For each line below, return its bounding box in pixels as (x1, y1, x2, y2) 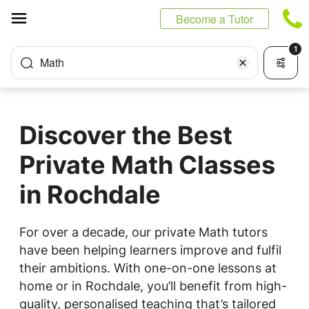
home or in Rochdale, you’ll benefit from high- (19, 279, 287, 293)
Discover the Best (19, 120, 232, 150)
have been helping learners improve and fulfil (19, 243, 281, 257)
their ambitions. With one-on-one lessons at (19, 261, 277, 275)
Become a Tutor (176, 11, 253, 27)
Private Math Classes (19, 150, 275, 180)
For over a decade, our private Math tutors (19, 225, 268, 239)
